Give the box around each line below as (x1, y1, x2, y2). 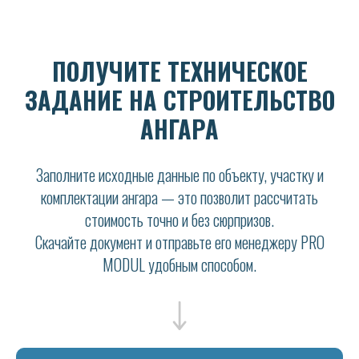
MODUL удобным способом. (103, 252, 256, 276)
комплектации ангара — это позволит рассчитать (41, 185, 318, 209)
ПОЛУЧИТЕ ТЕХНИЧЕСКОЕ (51, 53, 308, 89)
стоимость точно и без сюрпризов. (85, 208, 274, 232)
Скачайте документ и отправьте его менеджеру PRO (34, 230, 325, 254)
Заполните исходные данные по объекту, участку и (35, 163, 324, 187)
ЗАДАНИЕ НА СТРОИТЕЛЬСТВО (24, 82, 335, 118)
